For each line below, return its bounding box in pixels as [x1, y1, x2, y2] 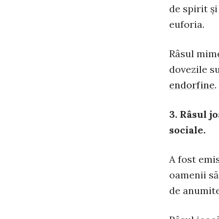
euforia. [169, 18, 204, 30]
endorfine [169, 79, 215, 91]
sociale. [169, 124, 206, 136]
